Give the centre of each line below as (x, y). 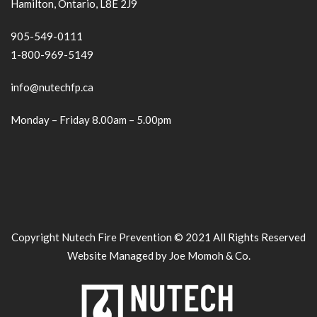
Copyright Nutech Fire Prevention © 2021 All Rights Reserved (158, 237)
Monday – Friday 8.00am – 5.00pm (91, 120)
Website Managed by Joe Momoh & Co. (158, 255)
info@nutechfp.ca (52, 87)
